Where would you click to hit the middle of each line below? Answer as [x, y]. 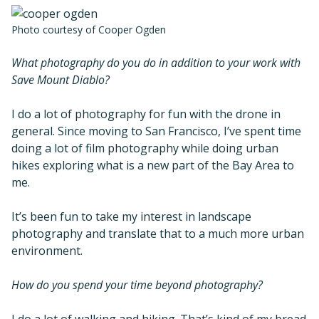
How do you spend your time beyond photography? [137, 284]
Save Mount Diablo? [61, 79]
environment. [47, 250]
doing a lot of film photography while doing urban [145, 148]
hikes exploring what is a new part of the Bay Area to [153, 165]
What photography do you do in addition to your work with [156, 62]
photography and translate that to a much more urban [158, 233]
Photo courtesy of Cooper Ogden [89, 29]
